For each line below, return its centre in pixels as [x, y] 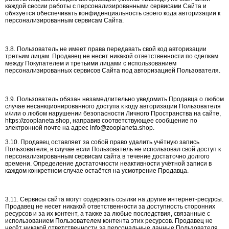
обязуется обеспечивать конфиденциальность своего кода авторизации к [113, 13]
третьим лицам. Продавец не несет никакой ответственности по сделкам [112, 56]
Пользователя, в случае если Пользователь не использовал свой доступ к [113, 149]
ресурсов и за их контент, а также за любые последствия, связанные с [108, 214]
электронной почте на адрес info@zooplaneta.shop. [80, 128]
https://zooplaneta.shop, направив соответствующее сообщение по [101, 121]
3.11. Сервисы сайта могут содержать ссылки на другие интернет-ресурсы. [114, 199]
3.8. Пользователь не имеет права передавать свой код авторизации [106, 49]
